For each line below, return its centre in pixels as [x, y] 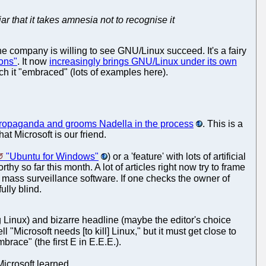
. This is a [223, 123]
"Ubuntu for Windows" [52, 156]
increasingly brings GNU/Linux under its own [143, 61]
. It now [33, 61]
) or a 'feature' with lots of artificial [177, 156]
